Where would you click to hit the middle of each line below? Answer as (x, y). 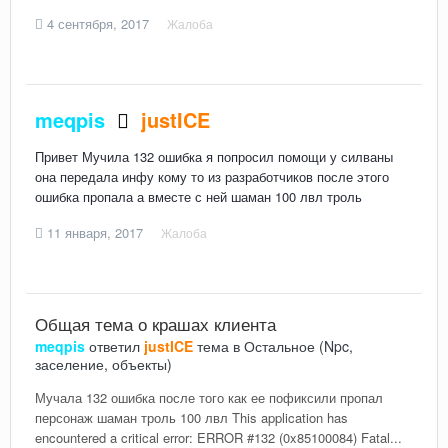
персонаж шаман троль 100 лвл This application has (191, 417)
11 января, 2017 (95, 232)
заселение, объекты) (103, 363)
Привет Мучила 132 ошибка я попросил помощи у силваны (214, 157)
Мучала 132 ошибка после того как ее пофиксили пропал (209, 397)
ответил (114, 345)
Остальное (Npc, (298, 345)
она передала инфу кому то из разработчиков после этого (212, 177)
